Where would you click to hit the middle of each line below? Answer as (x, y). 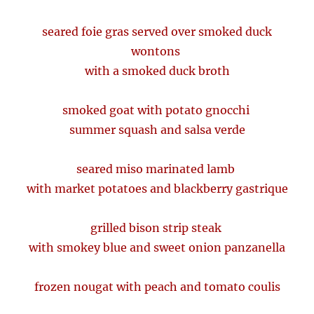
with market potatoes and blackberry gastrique (157, 189)
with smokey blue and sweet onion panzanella (157, 248)
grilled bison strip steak (157, 228)
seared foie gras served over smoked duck (157, 32)
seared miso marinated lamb (157, 169)
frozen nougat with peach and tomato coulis (157, 287)
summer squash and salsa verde (157, 130)
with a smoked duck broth (157, 71)
